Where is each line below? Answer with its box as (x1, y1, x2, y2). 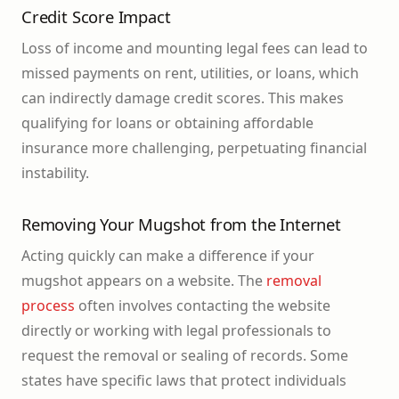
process (21, 296, 75, 316)
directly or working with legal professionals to (21, 321, 331, 341)
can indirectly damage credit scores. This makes (21, 88, 344, 109)
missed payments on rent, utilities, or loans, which (21, 63, 359, 84)
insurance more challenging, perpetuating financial (21, 138, 367, 159)
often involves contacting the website (75, 296, 330, 316)
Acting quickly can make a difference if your (21, 246, 314, 266)
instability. (21, 163, 89, 183)
